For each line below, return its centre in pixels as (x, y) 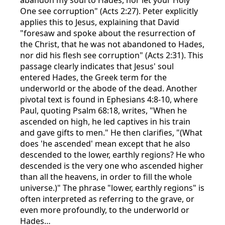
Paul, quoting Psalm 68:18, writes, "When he (103, 110)
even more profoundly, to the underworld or (105, 210)
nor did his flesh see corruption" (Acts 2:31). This (112, 55)
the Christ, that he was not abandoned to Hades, (112, 44)
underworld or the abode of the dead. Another (109, 88)
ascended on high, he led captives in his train (105, 121)
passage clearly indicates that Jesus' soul (97, 66)
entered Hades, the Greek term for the (93, 77)
